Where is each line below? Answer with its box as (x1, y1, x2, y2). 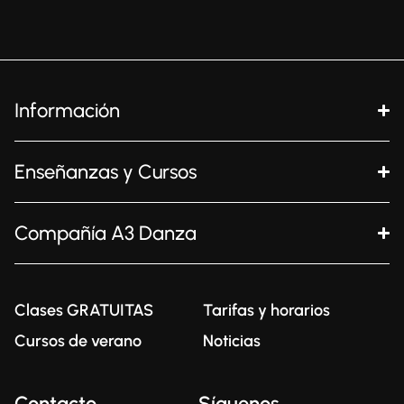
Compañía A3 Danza (14, 221, 197, 246)
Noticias (202, 331, 261, 352)
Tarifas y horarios (202, 300, 330, 321)
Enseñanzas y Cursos (14, 160, 197, 185)
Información (14, 98, 120, 124)
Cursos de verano (14, 331, 142, 352)
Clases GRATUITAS (14, 300, 153, 321)
